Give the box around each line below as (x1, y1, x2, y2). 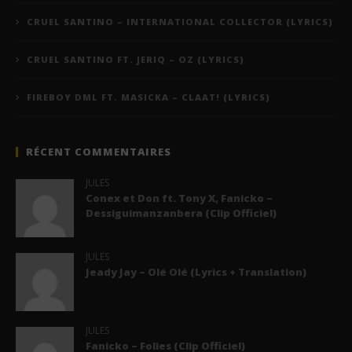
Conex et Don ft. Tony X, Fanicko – (85, 191, 273, 206)
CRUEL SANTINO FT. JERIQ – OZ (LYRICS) (27, 53, 244, 66)
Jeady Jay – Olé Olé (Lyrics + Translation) (85, 265, 306, 280)
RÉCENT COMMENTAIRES (26, 145, 171, 159)
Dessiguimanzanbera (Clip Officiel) (85, 206, 277, 221)
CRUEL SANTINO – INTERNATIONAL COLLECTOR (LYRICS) (27, 16, 333, 28)
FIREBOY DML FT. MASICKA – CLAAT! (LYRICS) (27, 91, 270, 104)
